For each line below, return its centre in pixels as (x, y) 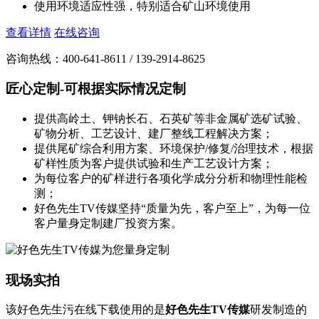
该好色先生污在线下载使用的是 (85, 310)
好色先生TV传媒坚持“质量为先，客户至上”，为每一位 (172, 208)
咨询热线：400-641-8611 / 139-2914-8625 (105, 58)
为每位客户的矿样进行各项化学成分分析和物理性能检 (171, 178)
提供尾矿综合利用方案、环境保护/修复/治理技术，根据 (174, 148)
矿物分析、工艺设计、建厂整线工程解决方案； (154, 133)
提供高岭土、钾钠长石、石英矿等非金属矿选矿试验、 (171, 118)
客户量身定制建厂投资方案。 (108, 223)
